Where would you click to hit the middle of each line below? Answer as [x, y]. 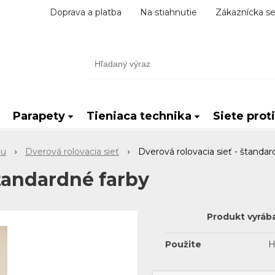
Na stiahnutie [168, 12]
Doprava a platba [86, 12]
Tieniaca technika [139, 116]
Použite [183, 244]
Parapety [39, 116]
